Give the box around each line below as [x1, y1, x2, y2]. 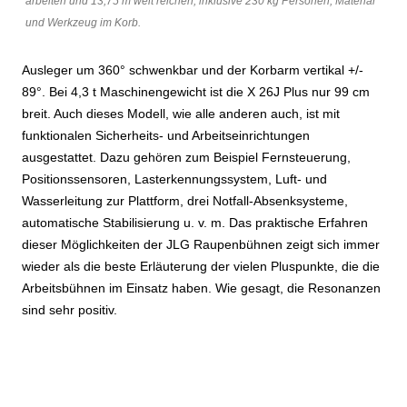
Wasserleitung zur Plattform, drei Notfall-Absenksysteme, [22, 194, 348, 209]
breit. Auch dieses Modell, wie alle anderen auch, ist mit [22, 106, 340, 122]
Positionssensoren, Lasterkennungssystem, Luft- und [22, 172, 327, 187]
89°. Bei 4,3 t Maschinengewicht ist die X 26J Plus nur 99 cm [22, 84, 370, 100]
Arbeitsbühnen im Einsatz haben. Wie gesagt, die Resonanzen [22, 281, 381, 296]
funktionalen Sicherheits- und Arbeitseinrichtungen [22, 128, 310, 144]
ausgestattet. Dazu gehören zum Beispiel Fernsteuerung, [22, 150, 351, 165]
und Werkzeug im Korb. [25, 16, 141, 30]
